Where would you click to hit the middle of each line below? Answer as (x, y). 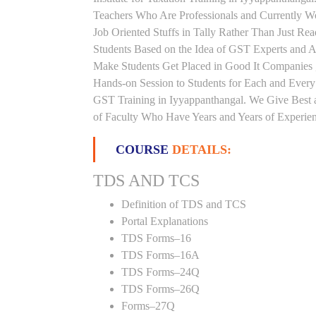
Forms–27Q (148, 306)
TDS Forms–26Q (160, 289)
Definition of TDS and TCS (184, 204)
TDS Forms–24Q (160, 272)
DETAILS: (202, 150)
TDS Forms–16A (160, 255)
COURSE (144, 150)
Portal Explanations (165, 221)
